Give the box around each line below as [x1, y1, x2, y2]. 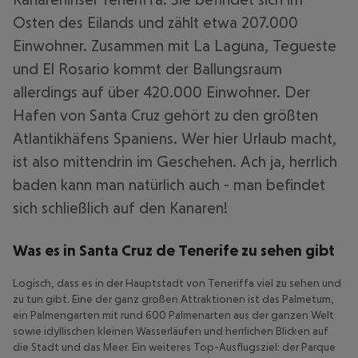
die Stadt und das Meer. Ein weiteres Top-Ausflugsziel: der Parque [13, 340, 336, 353]
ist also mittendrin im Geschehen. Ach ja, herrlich [13, 153, 337, 170]
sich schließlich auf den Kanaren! [13, 199, 228, 217]
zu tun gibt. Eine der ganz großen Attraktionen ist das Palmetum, [13, 292, 334, 305]
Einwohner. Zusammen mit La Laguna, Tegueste [13, 37, 336, 54]
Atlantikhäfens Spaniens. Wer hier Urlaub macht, [13, 129, 336, 147]
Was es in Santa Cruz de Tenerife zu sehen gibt [13, 241, 335, 259]
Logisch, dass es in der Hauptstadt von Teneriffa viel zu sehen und [13, 276, 341, 289]
